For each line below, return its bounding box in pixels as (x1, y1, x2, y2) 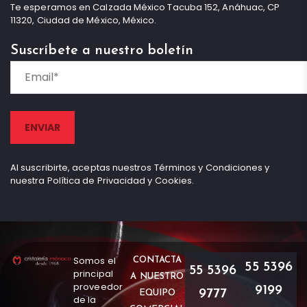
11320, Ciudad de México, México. (10, 13, 157, 27)
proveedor (73, 280, 123, 293)
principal (73, 267, 113, 280)
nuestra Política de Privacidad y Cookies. (10, 173, 195, 187)
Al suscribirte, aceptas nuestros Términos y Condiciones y (10, 160, 270, 174)
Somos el (73, 254, 116, 267)
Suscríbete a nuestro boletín (10, 43, 194, 58)
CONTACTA (132, 255, 182, 265)
